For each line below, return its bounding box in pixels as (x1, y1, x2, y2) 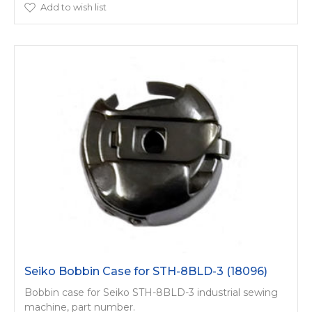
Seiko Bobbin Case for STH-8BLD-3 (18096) (24, 264, 267, 278)
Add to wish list (40, 1, 107, 13)
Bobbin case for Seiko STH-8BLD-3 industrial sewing (24, 286, 278, 299)
